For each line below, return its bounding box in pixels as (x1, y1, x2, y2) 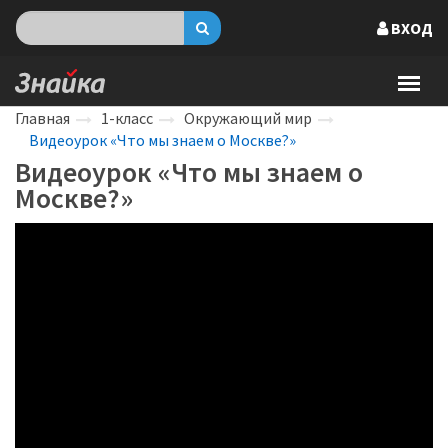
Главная (15, 108, 70, 128)
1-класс (101, 108, 153, 128)
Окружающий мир (184, 108, 312, 128)
